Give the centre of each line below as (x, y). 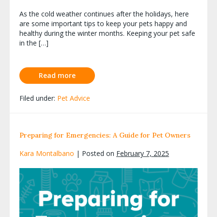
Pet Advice (74, 98)
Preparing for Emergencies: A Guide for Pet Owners (105, 135)
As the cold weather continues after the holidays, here (104, 14)
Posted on (98, 153)
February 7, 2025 (143, 153)
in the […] (34, 43)
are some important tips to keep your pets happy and (103, 23)
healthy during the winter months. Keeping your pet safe (107, 33)
